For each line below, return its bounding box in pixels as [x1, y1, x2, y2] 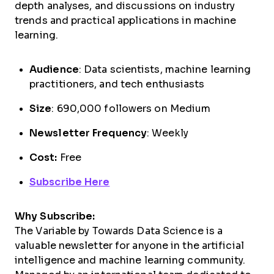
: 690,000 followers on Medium [51, 103, 211, 114]
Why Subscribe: [15, 210, 95, 221]
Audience [29, 64, 79, 75]
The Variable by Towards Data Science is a [15, 225, 223, 236]
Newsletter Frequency [29, 127, 147, 138]
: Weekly [147, 127, 188, 138]
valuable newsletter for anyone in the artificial [15, 240, 244, 251]
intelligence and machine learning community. [15, 254, 246, 265]
